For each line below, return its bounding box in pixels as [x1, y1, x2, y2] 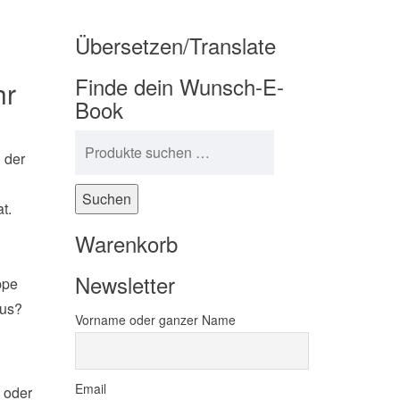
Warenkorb [74, 228, 178, 259]
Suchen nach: [73, 131, 169, 152]
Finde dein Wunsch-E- [74, 71, 284, 102]
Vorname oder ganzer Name [74, 311, 236, 329]
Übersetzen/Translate [74, 29, 276, 61]
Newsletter [74, 269, 175, 300]
